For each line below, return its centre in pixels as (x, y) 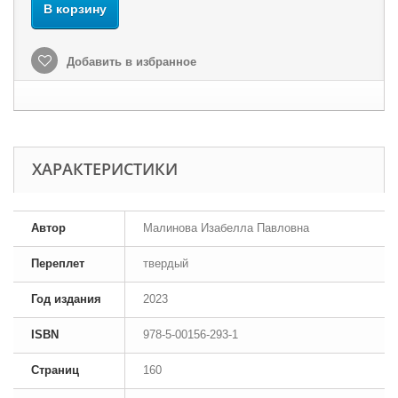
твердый (166, 263)
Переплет (58, 263)
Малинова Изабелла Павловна (226, 227)
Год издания (66, 298)
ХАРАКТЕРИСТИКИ (105, 168)
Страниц (55, 370)
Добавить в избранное (130, 61)
